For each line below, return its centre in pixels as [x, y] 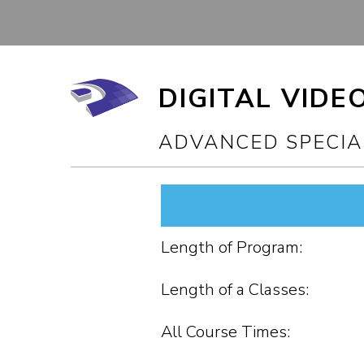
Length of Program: [232, 247]
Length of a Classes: [235, 290]
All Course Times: [226, 332]
